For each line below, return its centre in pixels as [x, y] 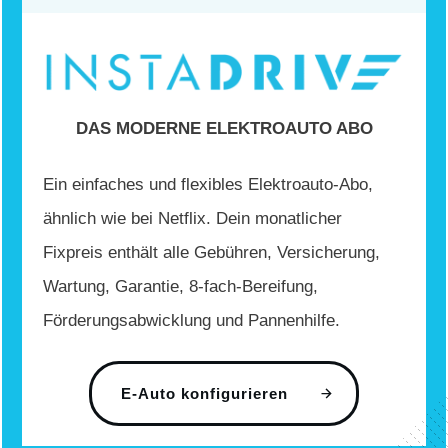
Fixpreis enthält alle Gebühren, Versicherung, [211, 253]
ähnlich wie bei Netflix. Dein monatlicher [192, 219]
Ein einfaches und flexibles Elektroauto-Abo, [208, 185]
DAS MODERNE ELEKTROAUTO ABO [224, 129]
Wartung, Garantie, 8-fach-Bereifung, [180, 287]
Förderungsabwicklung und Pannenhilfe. [191, 321]
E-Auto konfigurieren [204, 393]
